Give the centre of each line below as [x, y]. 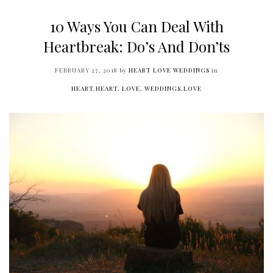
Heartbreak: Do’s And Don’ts [136, 46]
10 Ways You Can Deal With [136, 26]
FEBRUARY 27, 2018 [86, 70]
